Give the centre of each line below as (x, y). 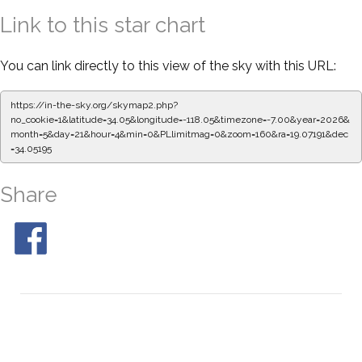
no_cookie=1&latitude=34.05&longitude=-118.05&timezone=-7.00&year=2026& (180, 119)
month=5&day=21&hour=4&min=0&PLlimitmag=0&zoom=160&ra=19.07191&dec (179, 134)
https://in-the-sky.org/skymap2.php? (94, 105)
